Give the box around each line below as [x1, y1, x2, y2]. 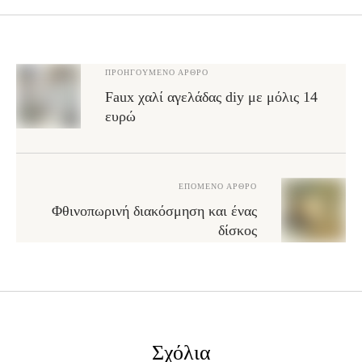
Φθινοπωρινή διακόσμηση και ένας [52, 203, 257, 220]
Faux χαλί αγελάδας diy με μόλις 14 [105, 89, 318, 106]
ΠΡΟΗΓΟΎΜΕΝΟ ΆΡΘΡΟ [105, 68, 208, 78]
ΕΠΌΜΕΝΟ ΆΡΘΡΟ [179, 182, 257, 192]
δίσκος [218, 222, 257, 239]
